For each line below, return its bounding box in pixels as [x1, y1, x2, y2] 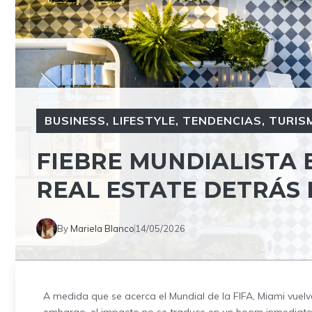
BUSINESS [45, 114, 106, 127]
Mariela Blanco [70, 222, 134, 234]
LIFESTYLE [112, 114, 176, 127]
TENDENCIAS [182, 114, 262, 127]
